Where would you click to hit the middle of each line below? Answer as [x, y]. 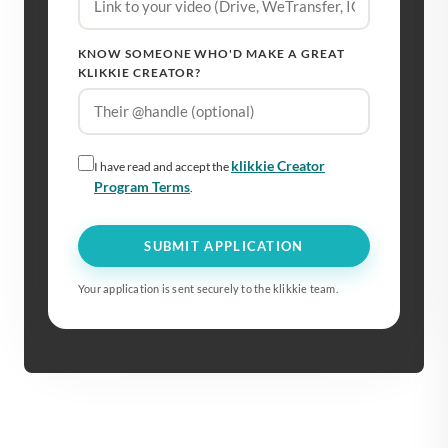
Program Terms [142, 186]
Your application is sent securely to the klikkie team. [208, 288]
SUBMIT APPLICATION [224, 245]
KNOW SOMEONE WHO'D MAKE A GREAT [211, 53]
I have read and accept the [162, 166]
